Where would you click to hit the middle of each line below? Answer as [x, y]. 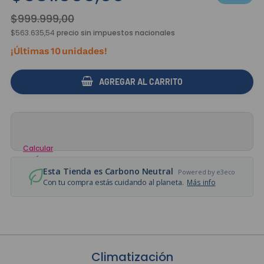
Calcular [38, 148]
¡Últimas [30, 51]
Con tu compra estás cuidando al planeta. [115, 182]
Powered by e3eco [207, 172]
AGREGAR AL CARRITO [141, 81]
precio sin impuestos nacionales [115, 33]
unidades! [85, 51]
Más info [201, 182]
